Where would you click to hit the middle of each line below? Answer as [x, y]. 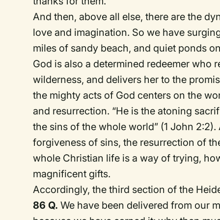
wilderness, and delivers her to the [111, 79]
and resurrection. [71, 111]
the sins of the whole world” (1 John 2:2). [125, 126]
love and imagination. [82, 32]
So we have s [162, 32]
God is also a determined [90, 64]
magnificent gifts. [72, 174]
